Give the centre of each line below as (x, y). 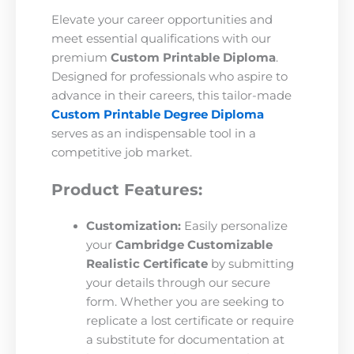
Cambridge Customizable (194, 245)
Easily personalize (234, 226)
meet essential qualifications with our (161, 38)
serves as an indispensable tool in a (154, 133)
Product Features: (127, 190)
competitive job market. (122, 152)
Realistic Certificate (147, 264)
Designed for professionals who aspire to (169, 76)
